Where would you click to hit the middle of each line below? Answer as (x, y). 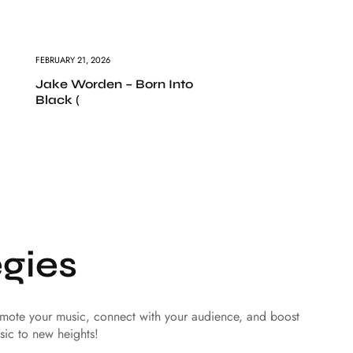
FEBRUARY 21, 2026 (72, 59)
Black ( (57, 99)
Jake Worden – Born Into (114, 84)
